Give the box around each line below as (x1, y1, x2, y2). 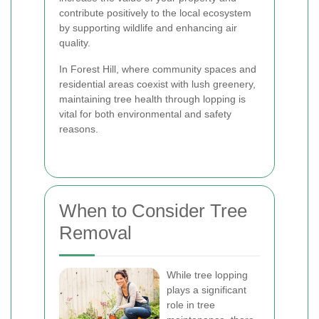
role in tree (167, 299, 215, 310)
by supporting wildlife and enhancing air (59, 22, 237, 33)
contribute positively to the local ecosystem (59, 7, 251, 19)
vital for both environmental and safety (59, 108, 231, 120)
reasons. (59, 123, 98, 135)
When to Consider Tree (59, 200, 247, 221)
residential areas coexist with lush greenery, (59, 78, 256, 90)
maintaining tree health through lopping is (59, 93, 246, 105)
